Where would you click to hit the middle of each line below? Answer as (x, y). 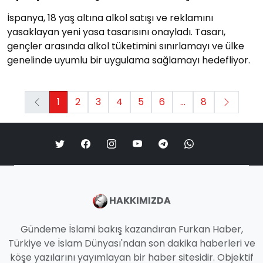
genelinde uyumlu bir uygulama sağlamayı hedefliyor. (129, 60)
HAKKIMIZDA (139, 200)
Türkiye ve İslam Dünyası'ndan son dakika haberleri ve (131, 243)
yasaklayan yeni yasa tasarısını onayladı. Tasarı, (116, 32)
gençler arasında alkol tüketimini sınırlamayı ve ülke (126, 46)
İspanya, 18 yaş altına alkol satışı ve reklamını (110, 18)
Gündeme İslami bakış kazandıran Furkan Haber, (131, 229)
